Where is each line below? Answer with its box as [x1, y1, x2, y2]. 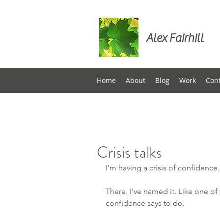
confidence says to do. [106, 198, 185, 208]
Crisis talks [97, 141, 162, 164]
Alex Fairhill [146, 31, 203, 45]
